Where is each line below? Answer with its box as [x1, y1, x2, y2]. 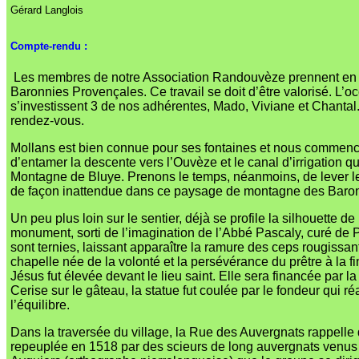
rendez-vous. [10, 113, 87, 127]
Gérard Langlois [10, 4, 83, 17]
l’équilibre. [10, 297, 73, 312]
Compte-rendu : [10, 39, 87, 52]
